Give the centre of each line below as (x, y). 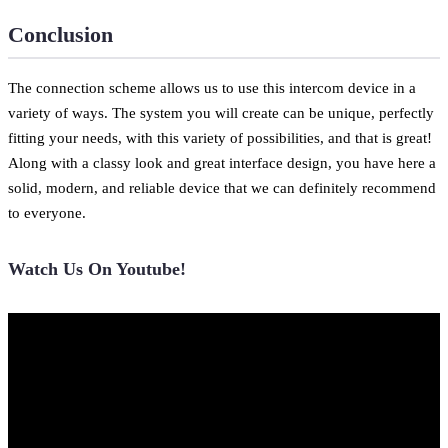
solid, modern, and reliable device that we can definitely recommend (222, 188)
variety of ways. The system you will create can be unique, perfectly (221, 113)
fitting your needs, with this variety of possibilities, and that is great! (220, 138)
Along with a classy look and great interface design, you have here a (222, 163)
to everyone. (47, 213)
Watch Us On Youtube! (97, 269)
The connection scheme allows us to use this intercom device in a (212, 88)
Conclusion (60, 35)
